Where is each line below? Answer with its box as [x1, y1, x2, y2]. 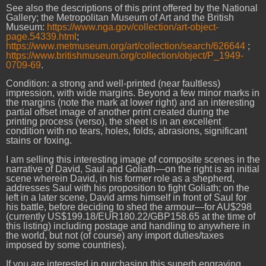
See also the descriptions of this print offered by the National [6, 2, 258, 13]
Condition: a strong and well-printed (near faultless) [6, 78, 220, 89]
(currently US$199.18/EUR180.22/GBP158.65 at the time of [6, 211, 255, 222]
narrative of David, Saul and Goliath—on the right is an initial [6, 164, 259, 175]
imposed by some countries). [6, 240, 126, 251]
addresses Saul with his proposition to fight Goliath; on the [6, 183, 249, 194]
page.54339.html [6, 31, 77, 42]
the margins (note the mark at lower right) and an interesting [6, 97, 255, 108]
